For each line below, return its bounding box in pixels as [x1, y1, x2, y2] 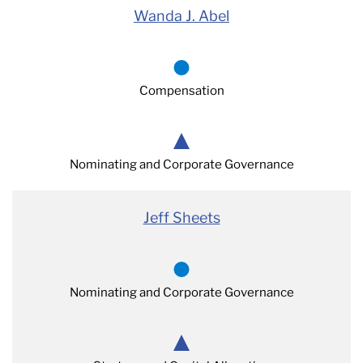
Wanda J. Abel [134, 7, 229, 24]
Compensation [139, 83, 224, 98]
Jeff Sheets [143, 209, 220, 226]
